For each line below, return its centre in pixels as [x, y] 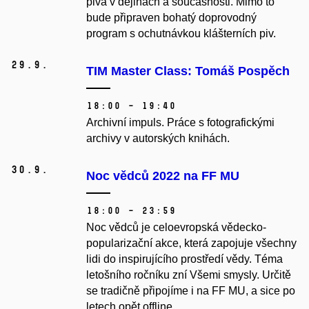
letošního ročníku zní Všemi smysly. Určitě [189, 275]
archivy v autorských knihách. [158, 139]
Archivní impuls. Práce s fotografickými [180, 123]
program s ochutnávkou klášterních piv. [181, 34]
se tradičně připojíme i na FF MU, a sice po [191, 291]
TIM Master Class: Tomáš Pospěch [188, 71]
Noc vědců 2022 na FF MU [163, 176]
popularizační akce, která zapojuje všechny [191, 243]
